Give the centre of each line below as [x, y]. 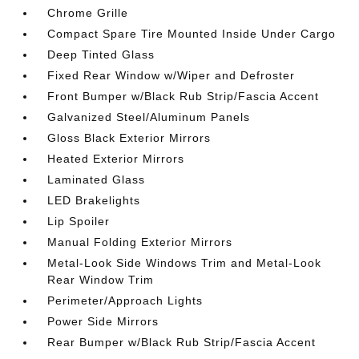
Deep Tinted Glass [101, 54]
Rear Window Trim [101, 280]
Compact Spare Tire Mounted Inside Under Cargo [192, 34]
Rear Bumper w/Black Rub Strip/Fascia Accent [182, 342]
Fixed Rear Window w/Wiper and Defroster [171, 75]
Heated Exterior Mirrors [116, 159]
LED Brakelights [94, 200]
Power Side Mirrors [103, 321]
